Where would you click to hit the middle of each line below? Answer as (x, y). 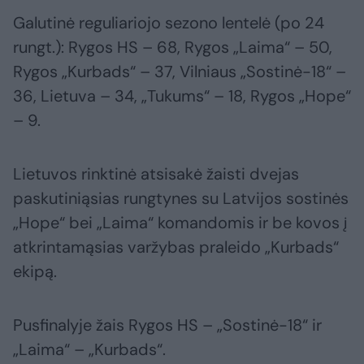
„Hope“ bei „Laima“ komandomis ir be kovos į (180, 223)
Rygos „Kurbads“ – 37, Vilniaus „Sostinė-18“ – (180, 72)
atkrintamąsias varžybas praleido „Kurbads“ (176, 247)
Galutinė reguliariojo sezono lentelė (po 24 (169, 23)
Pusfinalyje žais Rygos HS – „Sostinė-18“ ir (167, 325)
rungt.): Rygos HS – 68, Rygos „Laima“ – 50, (173, 48)
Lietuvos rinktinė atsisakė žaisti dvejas (156, 174)
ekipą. (35, 272)
